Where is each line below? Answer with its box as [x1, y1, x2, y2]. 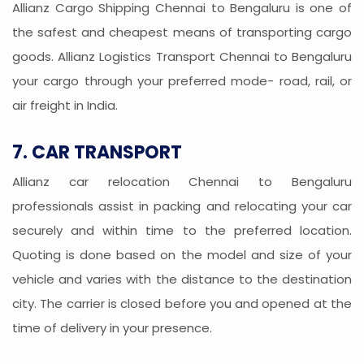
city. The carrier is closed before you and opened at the [12, 295, 352, 313]
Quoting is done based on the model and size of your [12, 246, 352, 264]
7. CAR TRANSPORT [12, 140, 182, 166]
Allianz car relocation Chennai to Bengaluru [12, 173, 352, 191]
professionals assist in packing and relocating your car [12, 197, 352, 215]
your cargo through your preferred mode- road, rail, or [12, 72, 352, 90]
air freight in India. [12, 97, 118, 115]
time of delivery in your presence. [12, 319, 212, 337]
